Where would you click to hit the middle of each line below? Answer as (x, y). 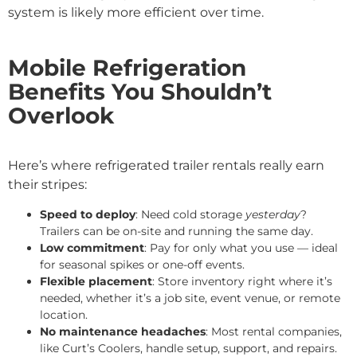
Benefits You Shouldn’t (140, 92)
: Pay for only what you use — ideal (241, 247)
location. (64, 314)
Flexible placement (96, 281)
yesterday (273, 214)
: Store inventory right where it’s (242, 281)
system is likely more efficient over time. (136, 12)
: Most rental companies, (274, 331)
